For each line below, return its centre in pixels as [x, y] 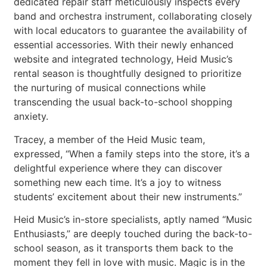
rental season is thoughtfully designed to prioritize [128, 74]
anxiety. [31, 117]
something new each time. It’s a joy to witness [118, 182]
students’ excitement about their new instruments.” [128, 196]
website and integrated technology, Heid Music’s [123, 59]
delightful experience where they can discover [118, 168]
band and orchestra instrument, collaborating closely [133, 16]
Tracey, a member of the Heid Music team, [110, 139]
